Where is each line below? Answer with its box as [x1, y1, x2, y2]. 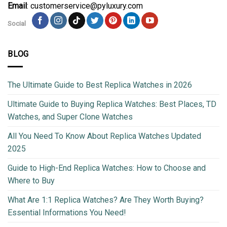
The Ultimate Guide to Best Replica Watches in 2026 [8, 80, 192, 90]
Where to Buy [8, 175, 55, 185]
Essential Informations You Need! [8, 207, 126, 217]
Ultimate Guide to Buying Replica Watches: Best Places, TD [8, 99, 216, 109]
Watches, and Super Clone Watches [8, 111, 133, 122]
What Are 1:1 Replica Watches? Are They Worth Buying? [8, 195, 204, 205]
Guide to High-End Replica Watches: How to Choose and [8, 163, 206, 173]
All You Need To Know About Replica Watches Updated [8, 131, 201, 141]
